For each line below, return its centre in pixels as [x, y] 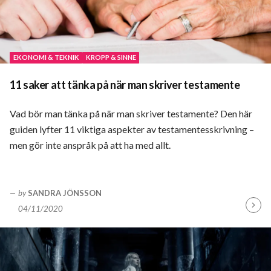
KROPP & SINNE [111, 57]
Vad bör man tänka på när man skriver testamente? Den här [131, 114]
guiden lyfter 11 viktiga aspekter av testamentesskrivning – [132, 129]
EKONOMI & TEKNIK [46, 57]
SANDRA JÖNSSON [65, 193]
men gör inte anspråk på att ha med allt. [90, 145]
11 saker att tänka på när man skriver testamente [125, 85]
